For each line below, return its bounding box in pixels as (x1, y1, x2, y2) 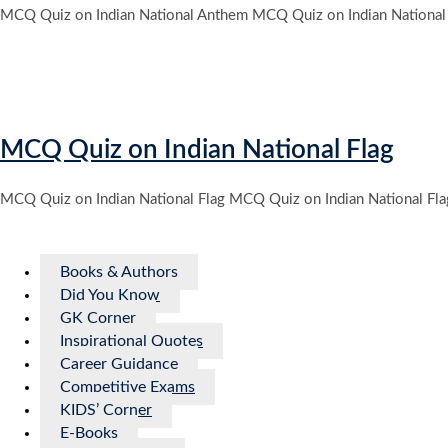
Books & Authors (60, 264, 178, 281)
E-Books (60, 425, 118, 442)
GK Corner (60, 310, 136, 327)
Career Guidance (60, 356, 178, 373)
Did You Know (60, 287, 160, 304)
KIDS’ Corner (60, 402, 152, 419)
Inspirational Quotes (60, 333, 203, 350)
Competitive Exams (60, 379, 195, 396)
